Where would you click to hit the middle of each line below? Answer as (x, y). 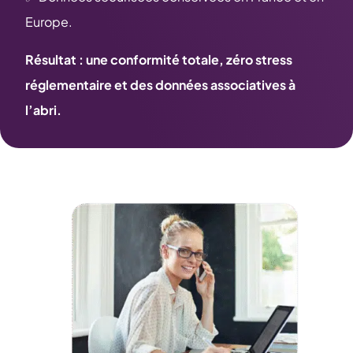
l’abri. (43, 110)
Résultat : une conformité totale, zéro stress (159, 59)
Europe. (49, 22)
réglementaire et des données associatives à (160, 85)
